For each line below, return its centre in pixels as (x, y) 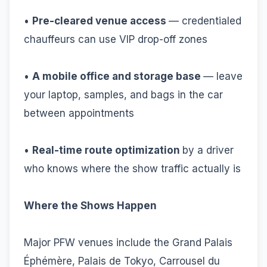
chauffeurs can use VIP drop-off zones (116, 39)
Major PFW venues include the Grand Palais (128, 242)
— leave (223, 76)
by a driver (208, 150)
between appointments (79, 113)
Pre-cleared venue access (100, 21)
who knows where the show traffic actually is (132, 168)
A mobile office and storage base (118, 76)
